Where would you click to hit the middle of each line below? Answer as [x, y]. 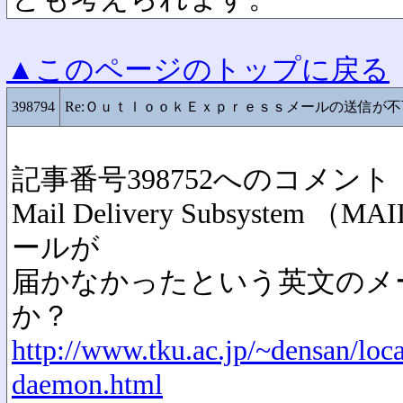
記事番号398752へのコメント [201, 179]
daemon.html [87, 385]
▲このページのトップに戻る [198, 70]
